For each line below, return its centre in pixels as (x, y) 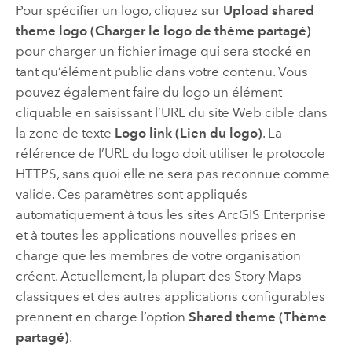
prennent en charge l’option (102, 316)
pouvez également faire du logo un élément (148, 92)
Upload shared (268, 10)
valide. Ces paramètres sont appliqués (131, 194)
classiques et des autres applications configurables (170, 296)
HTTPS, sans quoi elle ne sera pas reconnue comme (172, 173)
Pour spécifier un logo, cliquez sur (119, 10)
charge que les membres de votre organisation (158, 255)
